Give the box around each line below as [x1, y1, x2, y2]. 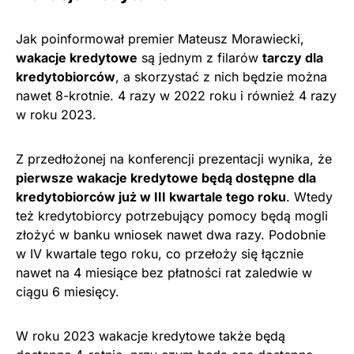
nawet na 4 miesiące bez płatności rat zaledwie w [16, 265, 312, 281]
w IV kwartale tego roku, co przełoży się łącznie [16, 246, 303, 262]
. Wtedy [286, 189, 333, 205]
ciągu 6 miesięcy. [16, 284, 119, 300]
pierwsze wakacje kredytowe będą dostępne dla [16, 170, 316, 186]
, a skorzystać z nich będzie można [115, 69, 327, 85]
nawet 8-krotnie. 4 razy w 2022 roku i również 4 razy [16, 88, 337, 104]
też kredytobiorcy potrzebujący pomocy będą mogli [16, 208, 328, 224]
